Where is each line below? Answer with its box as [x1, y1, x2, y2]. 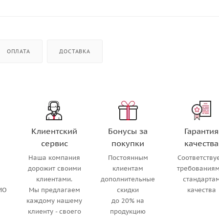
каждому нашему [26, 196, 83, 205]
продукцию [110, 207, 146, 216]
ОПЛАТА [6, 47, 30, 55]
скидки [117, 185, 139, 194]
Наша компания [28, 153, 81, 162]
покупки [111, 138, 145, 148]
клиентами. [36, 175, 73, 183]
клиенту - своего [27, 207, 81, 216]
